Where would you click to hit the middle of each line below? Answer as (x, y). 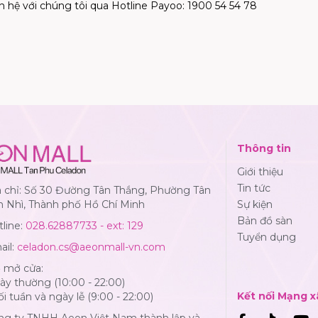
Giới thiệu (260, 171)
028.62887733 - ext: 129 (84, 225)
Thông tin (264, 148)
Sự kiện (255, 204)
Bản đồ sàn (265, 220)
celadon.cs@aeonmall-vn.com (91, 247)
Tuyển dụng (267, 237)
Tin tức (254, 188)
